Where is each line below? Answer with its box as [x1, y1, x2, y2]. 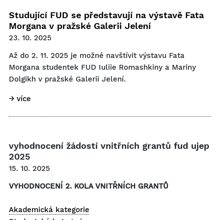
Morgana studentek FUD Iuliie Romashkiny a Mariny [9, 63, 196, 72]
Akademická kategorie [9, 205, 89, 214]
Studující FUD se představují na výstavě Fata [9, 10, 204, 20]
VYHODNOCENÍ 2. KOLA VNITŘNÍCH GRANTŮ [9, 182, 168, 191]
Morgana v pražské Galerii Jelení [9, 21, 151, 31]
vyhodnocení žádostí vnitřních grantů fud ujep [9, 140, 209, 151]
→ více [9, 94, 31, 103]
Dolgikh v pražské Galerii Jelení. [9, 75, 126, 83]
